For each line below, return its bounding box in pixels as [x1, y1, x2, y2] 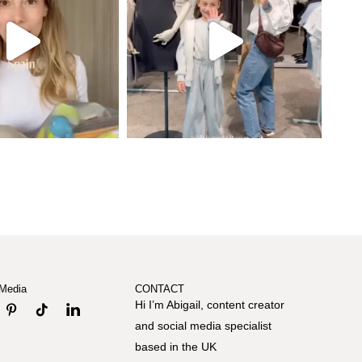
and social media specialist [135, 319, 272, 333]
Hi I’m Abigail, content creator [135, 298, 285, 312]
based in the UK [135, 340, 221, 354]
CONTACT [135, 283, 185, 296]
